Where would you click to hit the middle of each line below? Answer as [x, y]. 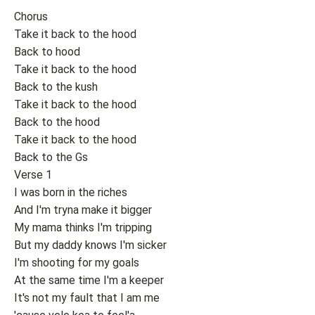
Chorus [31, 17]
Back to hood [47, 52]
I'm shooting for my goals [77, 263]
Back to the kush [56, 87]
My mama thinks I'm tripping [83, 227]
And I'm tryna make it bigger [83, 210]
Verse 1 [33, 175]
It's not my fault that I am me [87, 298]
